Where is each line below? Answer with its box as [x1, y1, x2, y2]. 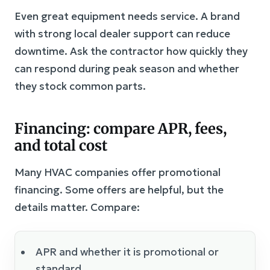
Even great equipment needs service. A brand [14, 10, 240, 23]
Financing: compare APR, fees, [14, 119, 227, 138]
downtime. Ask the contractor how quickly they [14, 45, 248, 58]
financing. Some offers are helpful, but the [14, 183, 224, 196]
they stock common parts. [14, 80, 146, 93]
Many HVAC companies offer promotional [14, 166, 221, 179]
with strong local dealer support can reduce [14, 27, 230, 40]
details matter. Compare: [14, 201, 140, 214]
